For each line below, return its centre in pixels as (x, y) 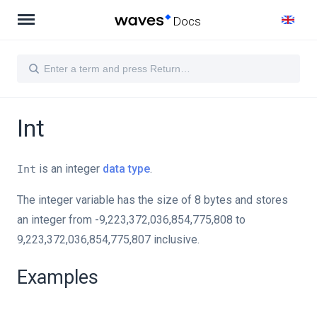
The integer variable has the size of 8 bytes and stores (152, 200)
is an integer (69, 169)
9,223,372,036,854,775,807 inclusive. (108, 240)
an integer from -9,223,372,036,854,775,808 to (131, 220)
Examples (58, 277)
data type (126, 169)
